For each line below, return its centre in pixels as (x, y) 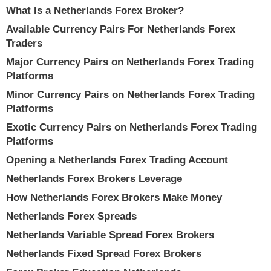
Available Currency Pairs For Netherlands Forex (121, 29)
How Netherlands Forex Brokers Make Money (114, 198)
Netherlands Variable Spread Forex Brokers (110, 235)
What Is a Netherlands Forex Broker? (95, 11)
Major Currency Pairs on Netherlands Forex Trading (130, 62)
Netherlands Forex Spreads (71, 216)
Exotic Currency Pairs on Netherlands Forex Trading (132, 127)
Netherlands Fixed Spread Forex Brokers (104, 254)
